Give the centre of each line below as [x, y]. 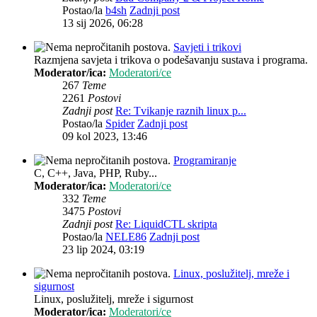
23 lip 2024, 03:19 [103, 250]
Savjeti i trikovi [207, 47]
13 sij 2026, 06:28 [103, 23]
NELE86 [126, 237]
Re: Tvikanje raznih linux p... [181, 111]
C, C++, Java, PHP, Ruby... [96, 173]
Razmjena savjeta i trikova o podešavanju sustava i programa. [171, 60]
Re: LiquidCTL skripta [166, 224]
